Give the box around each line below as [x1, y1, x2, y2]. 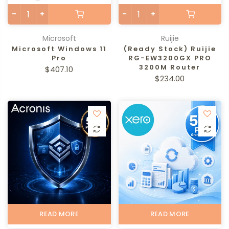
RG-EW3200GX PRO [128, 53, 212, 63]
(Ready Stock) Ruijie [123, 44, 216, 54]
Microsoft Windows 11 [11, 44, 107, 54]
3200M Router [139, 62, 201, 72]
